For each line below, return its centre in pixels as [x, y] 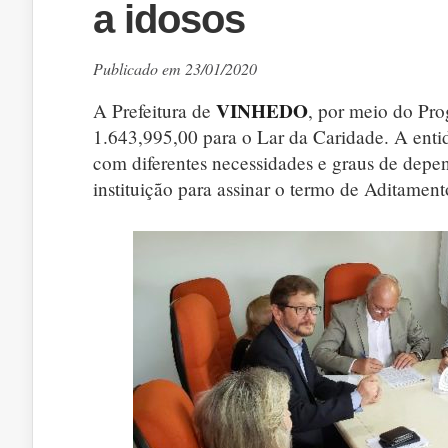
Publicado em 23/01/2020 [175, 68]
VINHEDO [262, 111]
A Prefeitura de [154, 110]
